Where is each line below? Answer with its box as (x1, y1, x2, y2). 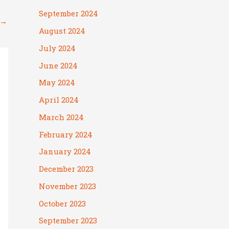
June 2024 (39, 60, 78, 71)
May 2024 (39, 77, 75, 88)
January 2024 (39, 146, 91, 157)
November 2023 (39, 180, 96, 191)
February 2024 (39, 129, 93, 140)
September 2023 (39, 215, 97, 226)
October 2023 (39, 198, 86, 209)
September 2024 (39, 8, 98, 19)
